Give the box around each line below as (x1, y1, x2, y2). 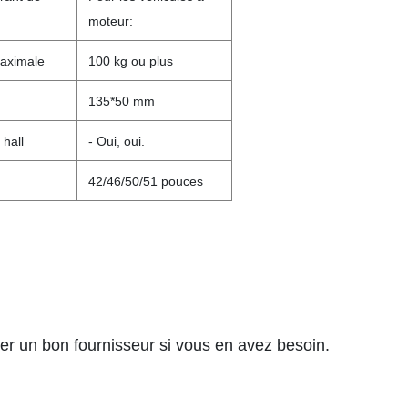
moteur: (88, 14, 133, 28)
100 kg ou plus (88, 54, 173, 68)
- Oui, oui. (88, 134, 145, 148)
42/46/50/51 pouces (88, 174, 203, 189)
